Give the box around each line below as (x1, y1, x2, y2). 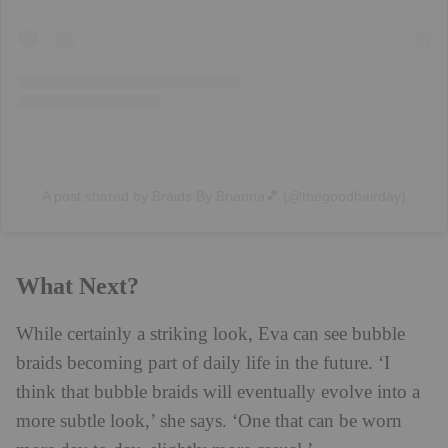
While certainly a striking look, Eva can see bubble (16, 323, 405, 345)
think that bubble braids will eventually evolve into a (16, 381, 420, 403)
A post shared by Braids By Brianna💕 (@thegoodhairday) (42, 187, 406, 204)
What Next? (16, 272, 139, 299)
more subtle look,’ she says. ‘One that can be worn (16, 410, 402, 432)
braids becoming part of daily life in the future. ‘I (16, 352, 390, 374)
